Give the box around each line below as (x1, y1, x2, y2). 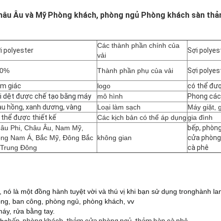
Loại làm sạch (97, 103, 141, 111)
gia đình (187, 113, 213, 122)
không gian (97, 134, 132, 142)
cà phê (187, 144, 209, 152)
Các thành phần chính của (97, 41, 180, 50)
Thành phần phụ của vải (97, 67, 173, 75)
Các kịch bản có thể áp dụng (97, 113, 186, 122)
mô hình (97, 92, 123, 101)
